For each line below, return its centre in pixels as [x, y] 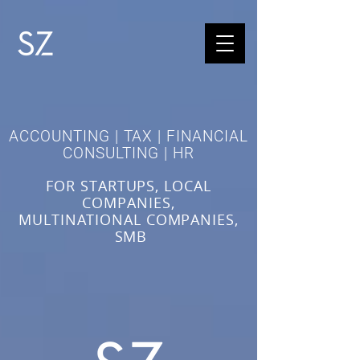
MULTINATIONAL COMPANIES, [129, 220]
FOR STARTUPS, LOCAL [129, 186]
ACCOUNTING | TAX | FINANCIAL [129, 136]
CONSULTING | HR [129, 153]
